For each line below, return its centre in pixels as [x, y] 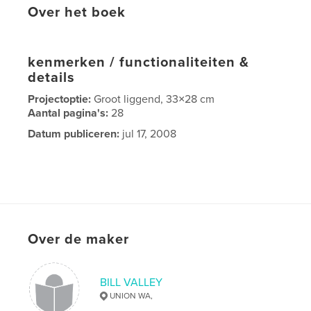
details [52, 77]
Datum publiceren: [74, 134]
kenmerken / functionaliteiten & [139, 62]
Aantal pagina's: [70, 113]
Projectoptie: [61, 99]
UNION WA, [132, 295]
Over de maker [79, 239]
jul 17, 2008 [148, 134]
